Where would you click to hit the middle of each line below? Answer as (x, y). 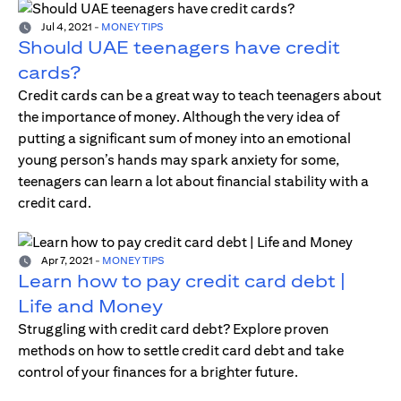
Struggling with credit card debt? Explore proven (173, 329)
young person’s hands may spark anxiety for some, (179, 160)
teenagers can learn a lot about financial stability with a (193, 182)
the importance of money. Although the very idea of (179, 117)
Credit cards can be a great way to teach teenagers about (200, 96)
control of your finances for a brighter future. (158, 372)
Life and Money (90, 306)
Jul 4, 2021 (66, 27)
